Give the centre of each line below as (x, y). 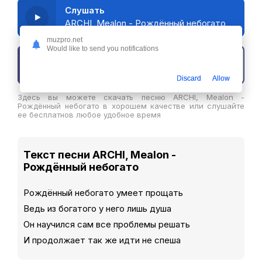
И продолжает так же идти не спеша (102, 240)
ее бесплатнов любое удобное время (89, 115)
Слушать (85, 10)
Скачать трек (96, 65)
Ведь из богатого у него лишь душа (97, 208)
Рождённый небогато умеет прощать (103, 193)
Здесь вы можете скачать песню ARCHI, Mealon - (131, 97)
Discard (189, 79)
